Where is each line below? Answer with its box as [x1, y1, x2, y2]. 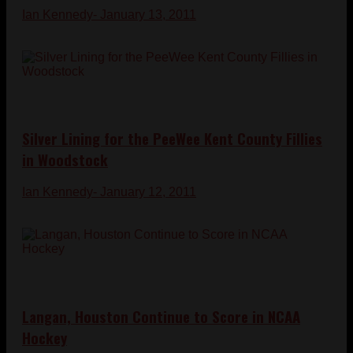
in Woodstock [22, 149, 108, 171]
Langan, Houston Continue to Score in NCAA [22, 305, 300, 327]
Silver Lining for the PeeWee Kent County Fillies [22, 128, 322, 150]
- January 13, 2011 [93, 7, 196, 21]
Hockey [22, 326, 67, 348]
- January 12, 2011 [93, 185, 196, 199]
